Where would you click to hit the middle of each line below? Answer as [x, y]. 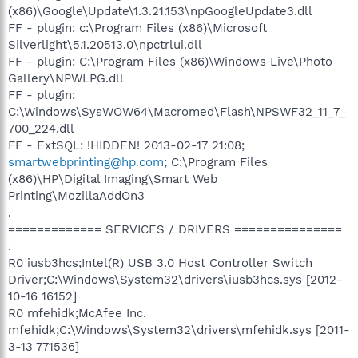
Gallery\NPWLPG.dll [66, 78]
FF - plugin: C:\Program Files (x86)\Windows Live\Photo [170, 61]
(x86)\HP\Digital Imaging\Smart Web [113, 179]
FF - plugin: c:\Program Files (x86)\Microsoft [137, 28]
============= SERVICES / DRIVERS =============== [175, 229]
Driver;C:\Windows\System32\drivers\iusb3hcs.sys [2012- [175, 279]
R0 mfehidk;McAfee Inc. [77, 313]
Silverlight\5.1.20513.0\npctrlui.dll [105, 44]
